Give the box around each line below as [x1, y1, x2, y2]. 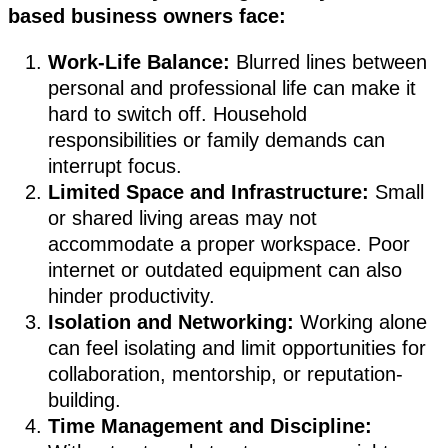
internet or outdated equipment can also [48, 259, 402, 282]
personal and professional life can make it [48, 77, 416, 100]
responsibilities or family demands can [48, 129, 385, 152]
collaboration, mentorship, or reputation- [48, 363, 403, 386]
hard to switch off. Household [48, 103, 307, 126]
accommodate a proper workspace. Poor [48, 233, 410, 256]
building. [48, 389, 121, 412]
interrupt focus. [48, 155, 182, 178]
